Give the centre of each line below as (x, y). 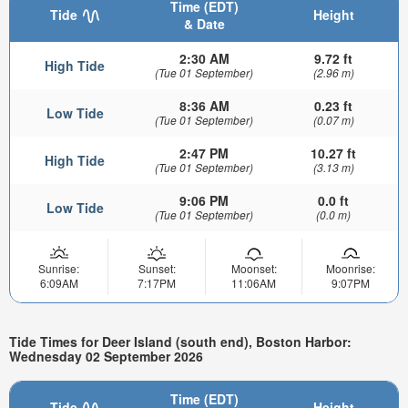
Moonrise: (350, 268)
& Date (204, 23)
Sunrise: (59, 268)
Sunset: (157, 268)
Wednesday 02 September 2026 (106, 357)
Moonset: (254, 268)
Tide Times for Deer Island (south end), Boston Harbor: (180, 342)
